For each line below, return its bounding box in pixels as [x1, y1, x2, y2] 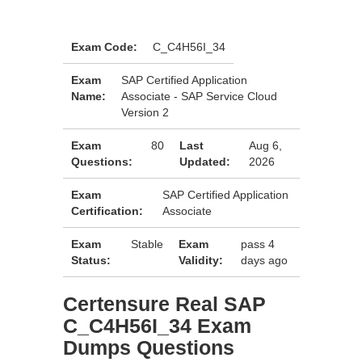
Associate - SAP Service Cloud [121, 90, 277, 103]
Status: [71, 254, 111, 267]
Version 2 [121, 106, 169, 119]
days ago [240, 254, 288, 267]
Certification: [71, 204, 143, 217]
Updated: [179, 155, 231, 168]
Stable [130, 238, 163, 250]
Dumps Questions [63, 336, 234, 359]
